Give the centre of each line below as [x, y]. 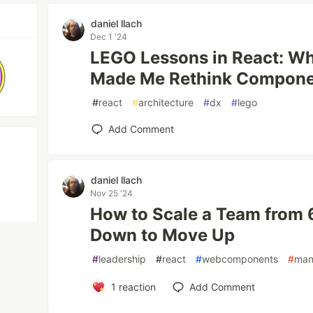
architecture [166, 102]
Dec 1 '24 [109, 37]
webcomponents [240, 259]
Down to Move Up [163, 235]
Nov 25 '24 [112, 193]
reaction [136, 287]
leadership [123, 259]
